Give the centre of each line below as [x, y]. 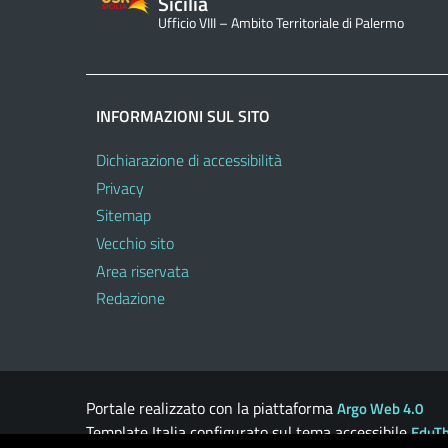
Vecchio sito [135, 243]
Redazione [130, 298]
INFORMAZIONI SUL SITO [183, 115]
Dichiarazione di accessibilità [189, 160]
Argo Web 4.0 [380, 408]
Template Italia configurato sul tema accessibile [248, 431]
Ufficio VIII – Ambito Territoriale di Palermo [281, 22]
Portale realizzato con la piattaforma [211, 407]
